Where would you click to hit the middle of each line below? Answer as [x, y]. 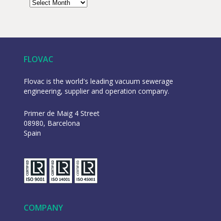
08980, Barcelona [52, 123]
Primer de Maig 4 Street [61, 113]
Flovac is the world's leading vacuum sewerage [98, 81]
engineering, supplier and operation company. [96, 91]
